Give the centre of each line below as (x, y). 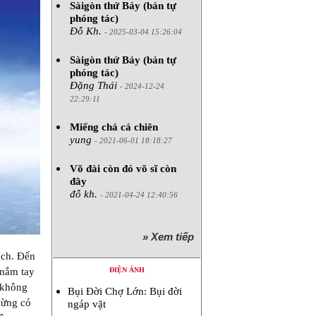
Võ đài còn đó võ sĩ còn (123, 168)
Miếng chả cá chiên (114, 127)
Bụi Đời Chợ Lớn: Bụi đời (125, 291)
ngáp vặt (87, 304)
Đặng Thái (95, 85)
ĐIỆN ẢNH (127, 270)
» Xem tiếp (171, 236)
